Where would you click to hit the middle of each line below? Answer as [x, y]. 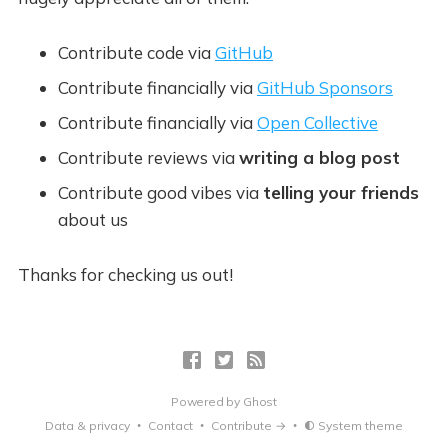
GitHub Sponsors [324, 87]
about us [92, 219]
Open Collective [317, 122]
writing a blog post [319, 157]
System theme [360, 425]
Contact [170, 425]
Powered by [207, 401]
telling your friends [340, 192]
